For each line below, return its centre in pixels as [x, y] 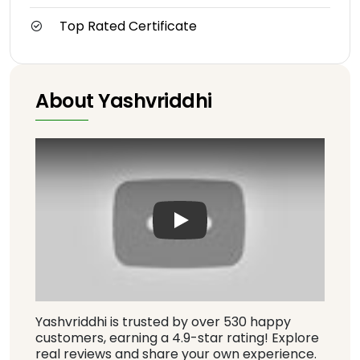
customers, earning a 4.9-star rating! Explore [177, 337]
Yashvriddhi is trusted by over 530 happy [163, 321]
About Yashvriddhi [124, 101]
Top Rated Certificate [128, 27]
